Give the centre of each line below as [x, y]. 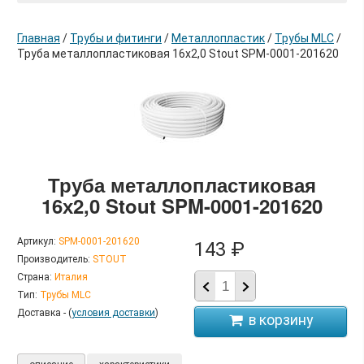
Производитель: [54, 260]
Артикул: [37, 242]
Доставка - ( [44, 313]
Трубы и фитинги [116, 39]
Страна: [35, 277]
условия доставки [113, 313]
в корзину [222, 111]
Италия [71, 277]
